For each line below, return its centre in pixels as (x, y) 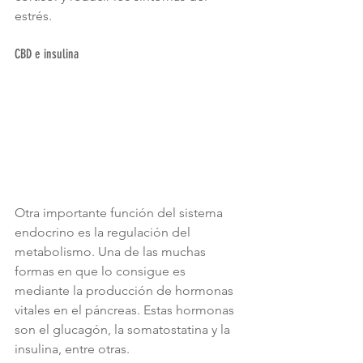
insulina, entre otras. (72, 348)
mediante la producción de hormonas (126, 290)
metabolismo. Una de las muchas (112, 251)
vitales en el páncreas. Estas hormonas (126, 310)
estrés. (35, 16)
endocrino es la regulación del (104, 232)
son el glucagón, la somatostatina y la (124, 329)
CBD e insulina (47, 54)
